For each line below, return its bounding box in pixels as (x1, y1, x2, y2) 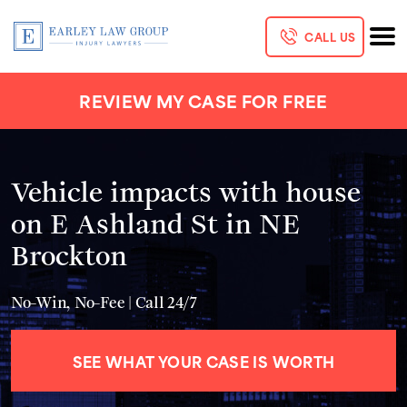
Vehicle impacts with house (11, 170, 361, 211)
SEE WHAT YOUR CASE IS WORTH (72, 349, 335, 372)
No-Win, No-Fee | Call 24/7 (11, 291, 197, 313)
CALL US (304, 27, 356, 45)
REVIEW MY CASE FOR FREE (79, 87, 328, 114)
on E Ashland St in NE (11, 202, 300, 243)
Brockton (11, 233, 127, 274)
